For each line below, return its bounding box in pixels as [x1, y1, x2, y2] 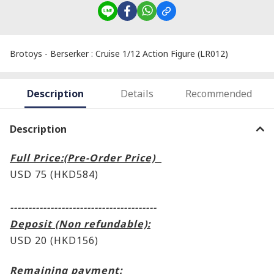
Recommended [185, 86, 252, 100]
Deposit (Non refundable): [10, 217, 150, 231]
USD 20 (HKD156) [10, 233, 98, 247]
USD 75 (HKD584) [10, 167, 98, 181]
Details [120, 86, 154, 100]
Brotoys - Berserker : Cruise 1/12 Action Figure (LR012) [10, 47, 228, 59]
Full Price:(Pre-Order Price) [10, 150, 161, 165]
